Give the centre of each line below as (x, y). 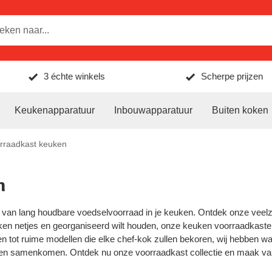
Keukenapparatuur (55, 110)
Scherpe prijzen (232, 76)
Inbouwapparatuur (153, 110)
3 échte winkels (75, 76)
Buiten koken (240, 110)
